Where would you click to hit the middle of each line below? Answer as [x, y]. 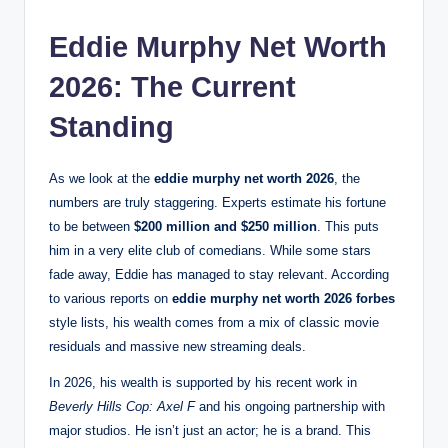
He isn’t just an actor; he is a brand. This [251, 431]
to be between [91, 227]
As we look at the [101, 179]
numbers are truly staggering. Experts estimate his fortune [217, 203]
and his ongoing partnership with [290, 407]
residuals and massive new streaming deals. [177, 347]
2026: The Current [172, 87]
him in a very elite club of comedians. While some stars [210, 251]
